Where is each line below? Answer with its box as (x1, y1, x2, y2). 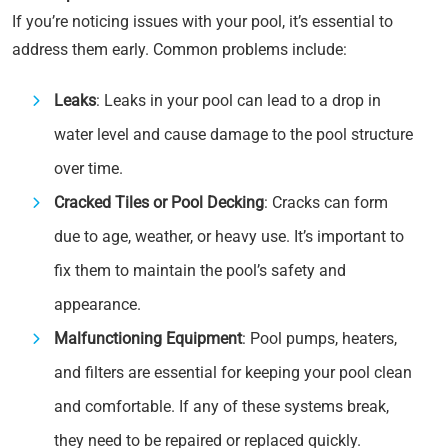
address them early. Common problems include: (12, 40, 347, 59)
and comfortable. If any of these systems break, (54, 397, 389, 416)
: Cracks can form (264, 193, 388, 212)
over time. (54, 159, 123, 178)
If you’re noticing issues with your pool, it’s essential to (12, 12, 393, 31)
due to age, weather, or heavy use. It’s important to (54, 227, 404, 246)
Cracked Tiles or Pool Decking (54, 193, 264, 212)
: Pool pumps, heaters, (242, 329, 397, 348)
